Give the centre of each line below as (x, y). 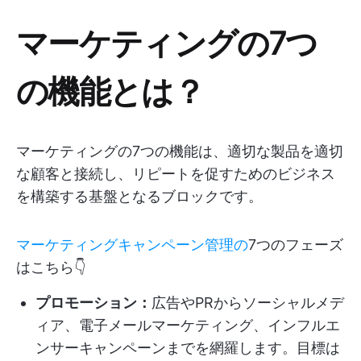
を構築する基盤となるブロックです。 (139, 196)
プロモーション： (93, 303)
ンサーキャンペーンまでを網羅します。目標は (188, 348)
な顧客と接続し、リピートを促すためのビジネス (176, 174)
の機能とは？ (110, 90)
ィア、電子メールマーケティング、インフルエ (188, 325)
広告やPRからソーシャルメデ (248, 303)
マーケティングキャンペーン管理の (132, 245)
